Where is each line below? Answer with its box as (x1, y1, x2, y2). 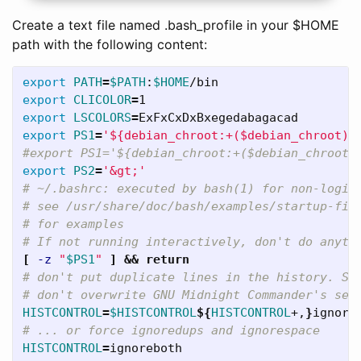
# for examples (23, 217, 146, 232)
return (146, 252, 189, 268)
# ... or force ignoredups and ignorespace (23, 323, 342, 338)
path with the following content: (12, 36, 207, 53)
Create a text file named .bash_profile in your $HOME (12, 17, 339, 34)
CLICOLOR (73, 93, 131, 108)
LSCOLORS (73, 110, 131, 126)
